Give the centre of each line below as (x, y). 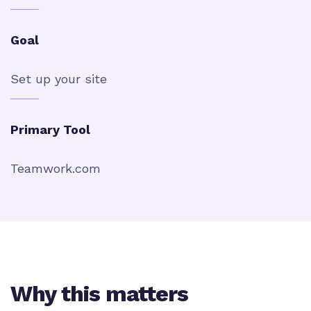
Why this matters (99, 294)
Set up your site (59, 78)
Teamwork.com (56, 168)
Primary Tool (50, 129)
